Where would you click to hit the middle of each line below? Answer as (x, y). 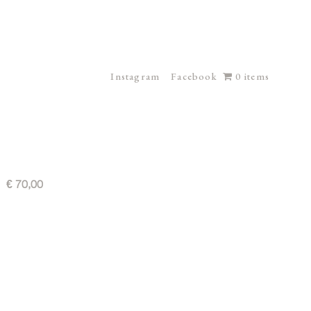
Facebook (194, 77)
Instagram (135, 77)
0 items (252, 77)
